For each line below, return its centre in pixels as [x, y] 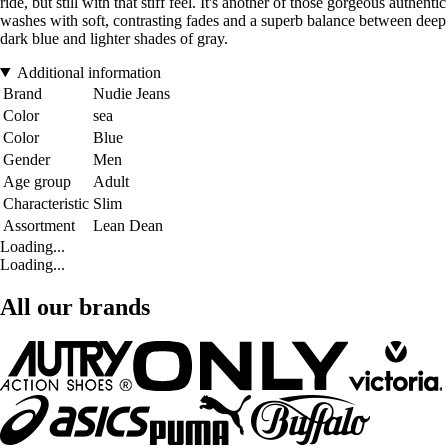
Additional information [88, 72]
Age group [37, 181]
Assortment [39, 225]
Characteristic [46, 203]
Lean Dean [128, 225]
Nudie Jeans [131, 93]
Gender [26, 159]
